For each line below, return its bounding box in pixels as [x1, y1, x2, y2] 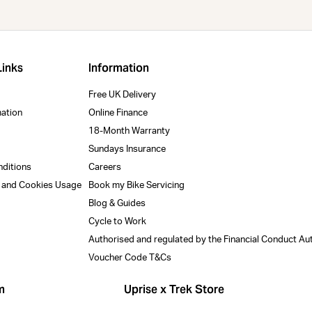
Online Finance [88, 108, 148, 118]
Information [88, 60, 150, 75]
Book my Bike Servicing [88, 180, 185, 190]
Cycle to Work [88, 217, 147, 226]
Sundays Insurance [88, 144, 166, 154]
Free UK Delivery [88, 90, 157, 100]
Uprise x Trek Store [124, 282, 224, 297]
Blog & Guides [88, 198, 146, 208]
